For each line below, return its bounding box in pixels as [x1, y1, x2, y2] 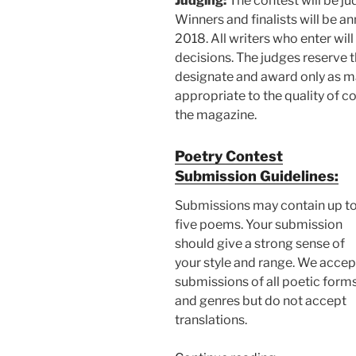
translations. [175, 312, 247, 328]
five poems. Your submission [175, 217, 342, 233]
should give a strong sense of [175, 236, 345, 252]
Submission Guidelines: [175, 167, 339, 184]
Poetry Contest [175, 147, 283, 164]
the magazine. [175, 106, 257, 122]
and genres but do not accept [175, 293, 346, 309]
